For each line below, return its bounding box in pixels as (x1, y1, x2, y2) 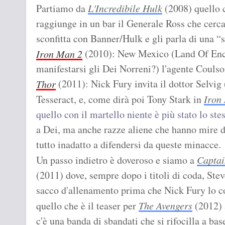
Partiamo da (36, 2, 88, 16)
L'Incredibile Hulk (88, 2, 162, 15)
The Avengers (139, 199, 192, 212)
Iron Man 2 (36, 47, 82, 61)
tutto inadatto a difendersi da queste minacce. (36, 138, 221, 152)
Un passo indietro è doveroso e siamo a (36, 153, 197, 167)
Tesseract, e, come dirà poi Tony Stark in (36, 92, 204, 106)
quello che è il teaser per (36, 199, 139, 213)
